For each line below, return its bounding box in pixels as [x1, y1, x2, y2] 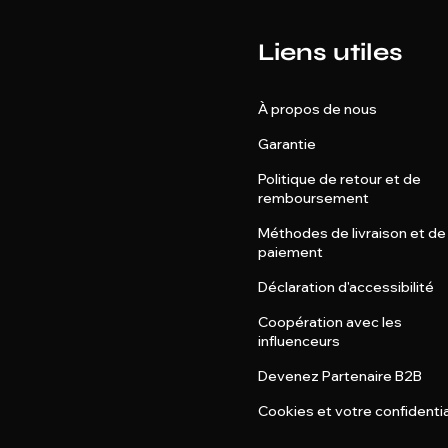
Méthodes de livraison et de [257, 224, 446, 242]
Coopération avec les [257, 313, 402, 331]
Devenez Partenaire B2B [257, 367, 422, 385]
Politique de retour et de [257, 170, 421, 188]
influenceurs [257, 332, 340, 350]
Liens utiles [257, 38, 403, 67]
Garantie [257, 135, 316, 153]
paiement [257, 243, 323, 261]
